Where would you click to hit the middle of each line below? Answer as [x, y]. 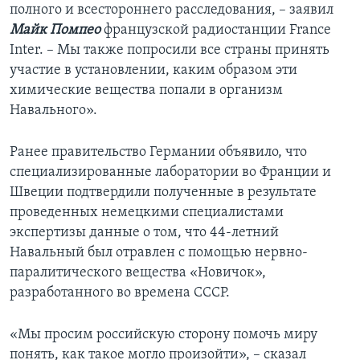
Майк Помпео [55, 31]
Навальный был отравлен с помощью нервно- [159, 253]
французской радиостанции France [216, 31]
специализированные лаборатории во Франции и [170, 173]
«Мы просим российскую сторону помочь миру [164, 335]
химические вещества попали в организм [146, 91]
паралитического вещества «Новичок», [138, 273]
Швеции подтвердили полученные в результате [163, 193]
